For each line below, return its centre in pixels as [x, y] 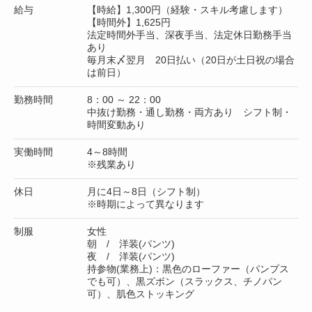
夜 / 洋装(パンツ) [131, 256]
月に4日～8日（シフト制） [146, 191]
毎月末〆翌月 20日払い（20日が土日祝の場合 [191, 60]
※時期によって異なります [146, 204]
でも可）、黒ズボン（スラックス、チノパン [185, 281]
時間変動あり [116, 124]
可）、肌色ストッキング [141, 294]
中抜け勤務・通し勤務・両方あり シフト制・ [189, 112]
